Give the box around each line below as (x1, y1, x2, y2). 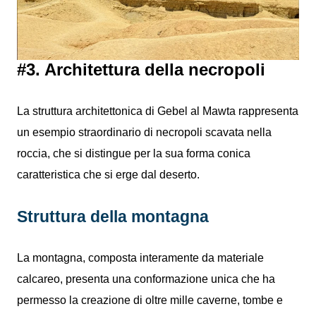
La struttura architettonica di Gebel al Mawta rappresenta (17, 104, 298, 117)
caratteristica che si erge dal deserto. (17, 168, 200, 181)
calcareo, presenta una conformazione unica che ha (17, 272, 275, 285)
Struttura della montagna (17, 207, 209, 226)
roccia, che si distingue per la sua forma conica (17, 147, 250, 159)
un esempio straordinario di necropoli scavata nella (17, 126, 272, 138)
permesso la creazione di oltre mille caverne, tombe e (17, 293, 283, 306)
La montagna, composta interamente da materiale (17, 251, 264, 264)
